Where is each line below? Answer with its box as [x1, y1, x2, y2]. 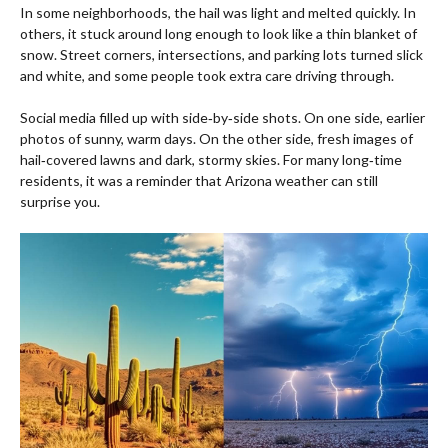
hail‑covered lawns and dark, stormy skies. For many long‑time [20, 151, 402, 169]
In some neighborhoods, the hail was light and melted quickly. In [20, 4, 416, 22]
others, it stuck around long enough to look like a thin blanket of [20, 25, 417, 43]
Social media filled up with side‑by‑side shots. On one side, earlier [20, 109, 425, 127]
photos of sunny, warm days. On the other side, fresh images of [20, 130, 413, 148]
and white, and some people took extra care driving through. [20, 67, 394, 85]
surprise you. [20, 193, 100, 211]
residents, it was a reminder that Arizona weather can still [20, 172, 378, 190]
